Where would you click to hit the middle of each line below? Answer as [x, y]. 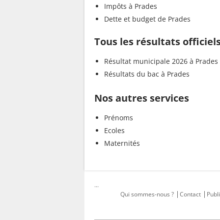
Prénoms [119, 118]
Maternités [122, 143]
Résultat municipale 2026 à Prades [161, 61]
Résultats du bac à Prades [147, 74]
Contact [190, 194]
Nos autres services [142, 98]
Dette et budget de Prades [147, 19]
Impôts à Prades [131, 6]
